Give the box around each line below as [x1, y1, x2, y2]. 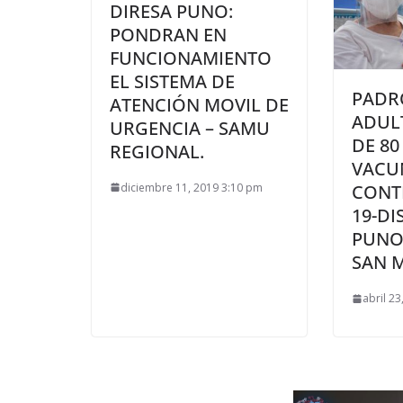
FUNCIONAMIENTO [110, 45, 272, 70]
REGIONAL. [110, 139, 204, 164]
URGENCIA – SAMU [110, 115, 270, 140]
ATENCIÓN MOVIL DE [110, 92, 289, 117]
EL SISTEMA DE [110, 68, 235, 94]
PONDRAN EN [110, 22, 227, 47]
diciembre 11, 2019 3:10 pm [121, 179, 263, 195]
